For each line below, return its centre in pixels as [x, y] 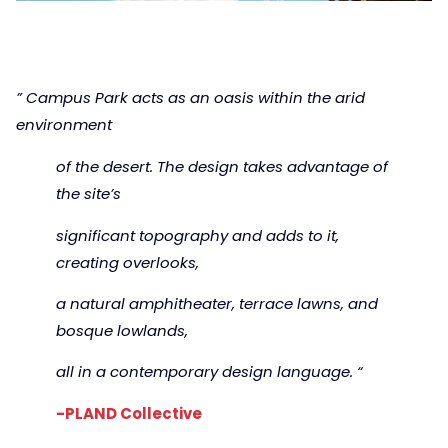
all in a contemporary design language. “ [209, 372]
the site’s [88, 194]
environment [64, 125]
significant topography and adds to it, [197, 235]
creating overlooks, [127, 262]
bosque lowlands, [122, 330]
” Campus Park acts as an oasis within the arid [190, 98]
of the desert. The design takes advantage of [222, 167]
